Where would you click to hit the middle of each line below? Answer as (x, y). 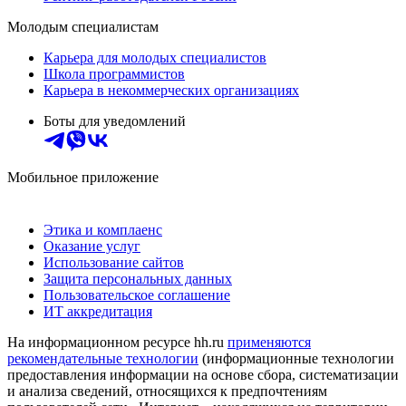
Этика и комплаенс (103, 229)
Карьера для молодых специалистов (155, 57)
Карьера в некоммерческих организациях (171, 90)
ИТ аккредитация (98, 311)
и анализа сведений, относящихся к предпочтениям (167, 391)
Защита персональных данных (138, 278)
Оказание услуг (92, 246)
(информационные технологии (296, 358)
